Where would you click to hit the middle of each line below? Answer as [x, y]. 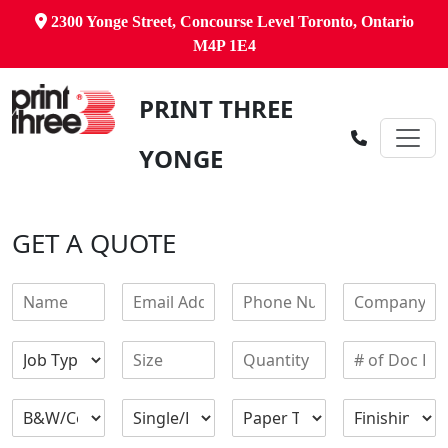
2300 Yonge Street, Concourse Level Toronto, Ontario [230, 21]
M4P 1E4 [224, 45]
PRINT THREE [215, 108]
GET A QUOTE [94, 243]
